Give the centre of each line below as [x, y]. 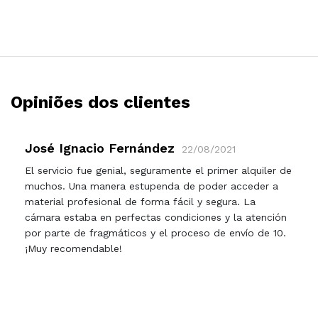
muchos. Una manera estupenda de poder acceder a [152, 186]
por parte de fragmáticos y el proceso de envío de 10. [155, 232]
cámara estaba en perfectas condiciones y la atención [156, 217]
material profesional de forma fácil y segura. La [140, 201]
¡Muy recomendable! [73, 248]
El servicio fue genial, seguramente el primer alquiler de [158, 170]
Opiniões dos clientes [100, 102]
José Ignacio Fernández [100, 148]
